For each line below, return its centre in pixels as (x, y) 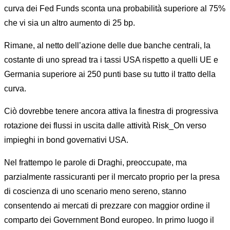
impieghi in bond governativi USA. (66, 140)
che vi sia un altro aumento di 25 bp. (70, 23)
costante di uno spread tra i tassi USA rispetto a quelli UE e (111, 60)
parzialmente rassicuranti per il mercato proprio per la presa (112, 177)
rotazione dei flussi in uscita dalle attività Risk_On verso (105, 126)
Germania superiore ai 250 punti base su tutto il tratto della (110, 74)
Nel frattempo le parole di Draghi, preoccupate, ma (95, 162)
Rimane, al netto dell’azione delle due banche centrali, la (107, 45)
